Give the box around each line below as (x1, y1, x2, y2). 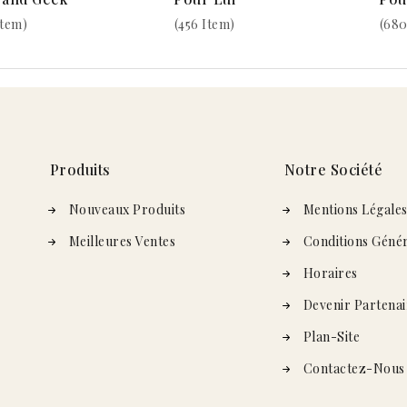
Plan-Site (303, 327, 361, 345)
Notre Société (283, 159, 383, 179)
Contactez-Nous (303, 359, 405, 377)
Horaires (303, 263, 358, 282)
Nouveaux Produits (68, 200, 185, 218)
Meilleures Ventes (68, 232, 175, 250)
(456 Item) (174, 15, 235, 33)
